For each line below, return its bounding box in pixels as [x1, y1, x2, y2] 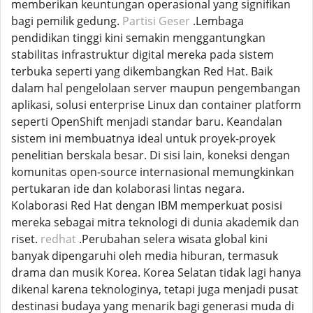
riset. [11, 231, 41, 247]
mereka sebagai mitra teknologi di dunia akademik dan [11, 214, 299, 230]
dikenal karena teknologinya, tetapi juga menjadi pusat [11, 282, 298, 297]
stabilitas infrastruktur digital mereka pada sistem [11, 47, 274, 62]
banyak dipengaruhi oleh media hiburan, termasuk [11, 248, 278, 263]
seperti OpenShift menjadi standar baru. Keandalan [11, 114, 282, 129]
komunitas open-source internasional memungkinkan [11, 164, 294, 180]
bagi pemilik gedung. [11, 13, 122, 29]
